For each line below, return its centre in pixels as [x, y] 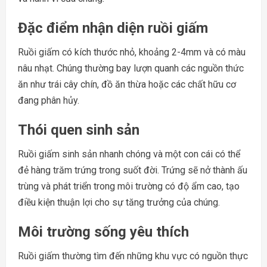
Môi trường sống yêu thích [103, 232]
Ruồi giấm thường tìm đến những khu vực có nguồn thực [133, 256]
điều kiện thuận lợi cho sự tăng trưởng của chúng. [119, 203]
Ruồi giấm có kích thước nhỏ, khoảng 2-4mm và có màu [132, 52]
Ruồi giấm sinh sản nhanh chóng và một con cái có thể [129, 154]
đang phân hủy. [49, 101]
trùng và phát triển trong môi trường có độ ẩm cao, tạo [129, 187]
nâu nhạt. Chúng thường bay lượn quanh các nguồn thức [131, 69]
